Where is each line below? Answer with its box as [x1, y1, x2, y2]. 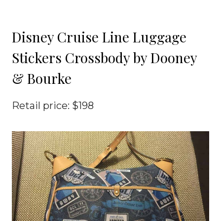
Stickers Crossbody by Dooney [12, 48, 197, 67]
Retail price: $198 [12, 99, 94, 111]
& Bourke [12, 69, 72, 87]
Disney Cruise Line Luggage [12, 27, 186, 46]
